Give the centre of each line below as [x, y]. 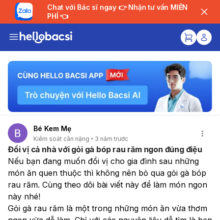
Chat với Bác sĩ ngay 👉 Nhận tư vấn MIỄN [83, 7]
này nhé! [24, 196]
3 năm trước [111, 138]
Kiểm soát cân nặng [61, 138]
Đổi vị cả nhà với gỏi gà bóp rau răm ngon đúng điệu [105, 149]
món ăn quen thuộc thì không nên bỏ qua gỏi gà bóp [107, 173]
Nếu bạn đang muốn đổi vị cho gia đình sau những [103, 161]
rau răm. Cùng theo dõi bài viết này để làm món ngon [108, 184]
